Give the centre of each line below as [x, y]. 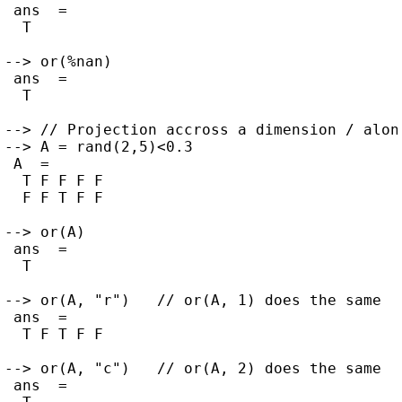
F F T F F [54, 198]
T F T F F [54, 335]
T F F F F [54, 181]
